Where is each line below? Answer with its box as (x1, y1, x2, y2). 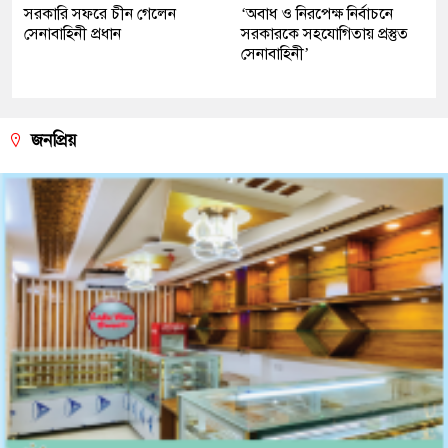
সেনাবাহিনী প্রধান (24, 23, 121, 44)
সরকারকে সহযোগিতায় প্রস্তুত (241, 23, 408, 44)
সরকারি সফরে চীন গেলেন (24, 3, 176, 24)
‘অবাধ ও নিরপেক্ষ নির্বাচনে (241, 3, 393, 24)
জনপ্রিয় (26, 129, 77, 151)
